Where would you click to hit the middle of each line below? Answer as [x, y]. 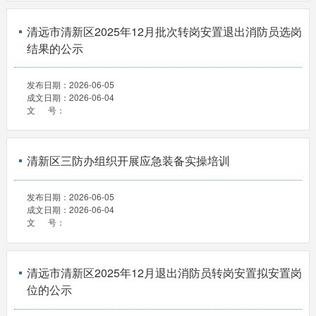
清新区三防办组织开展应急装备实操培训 [128, 161]
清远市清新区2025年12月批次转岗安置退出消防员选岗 [164, 32]
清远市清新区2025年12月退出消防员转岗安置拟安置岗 [164, 273]
